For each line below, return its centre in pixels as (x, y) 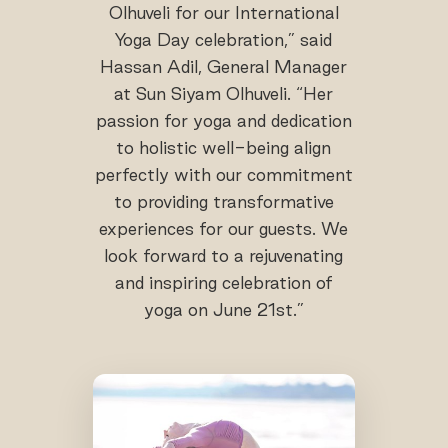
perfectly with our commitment (223, 174)
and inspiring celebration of (223, 282)
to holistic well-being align (224, 147)
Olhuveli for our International (223, 12)
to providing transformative (223, 201)
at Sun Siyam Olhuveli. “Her (224, 93)
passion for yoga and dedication (223, 120)
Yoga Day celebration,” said (224, 39)
